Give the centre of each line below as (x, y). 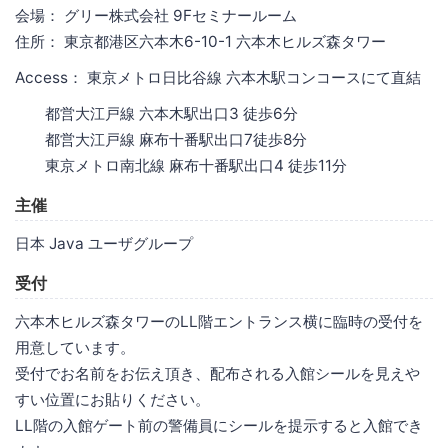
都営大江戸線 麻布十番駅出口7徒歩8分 (161, 139)
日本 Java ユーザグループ (104, 243)
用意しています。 (75, 347)
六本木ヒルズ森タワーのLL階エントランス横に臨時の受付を (219, 321)
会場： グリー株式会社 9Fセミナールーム (156, 15)
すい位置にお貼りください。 (112, 399)
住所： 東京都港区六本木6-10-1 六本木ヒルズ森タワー (200, 41)
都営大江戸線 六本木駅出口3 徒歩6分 (156, 113)
